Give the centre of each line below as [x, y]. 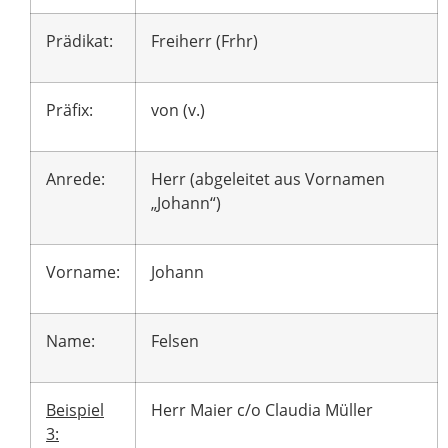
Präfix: [69, 110]
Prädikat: [79, 41]
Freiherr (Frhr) [204, 41]
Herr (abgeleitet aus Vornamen [268, 179]
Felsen [175, 341]
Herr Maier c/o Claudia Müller [262, 410]
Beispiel [75, 410]
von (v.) [178, 110]
